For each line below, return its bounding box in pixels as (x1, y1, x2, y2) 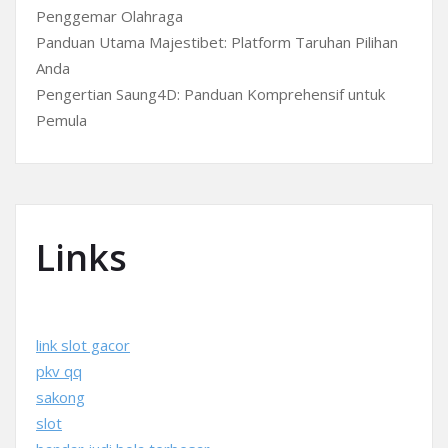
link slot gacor (36, 335, 130, 355)
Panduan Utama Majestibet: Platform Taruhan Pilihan (36, 32, 398, 52)
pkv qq (36, 361, 82, 381)
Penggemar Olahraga (36, 6, 183, 26)
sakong (36, 387, 85, 407)
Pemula (36, 110, 87, 130)
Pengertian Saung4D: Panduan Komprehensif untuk (36, 84, 385, 104)
